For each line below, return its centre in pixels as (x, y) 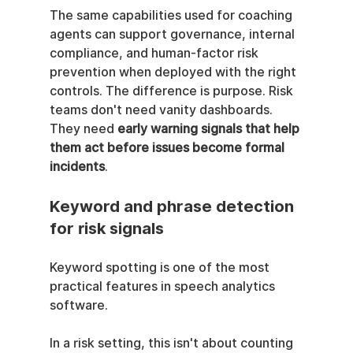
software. (78, 305)
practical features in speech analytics (163, 286)
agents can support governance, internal (173, 34)
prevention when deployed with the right (174, 72)
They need (83, 128)
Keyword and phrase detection (173, 206)
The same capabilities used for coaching (172, 15)
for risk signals (106, 228)
